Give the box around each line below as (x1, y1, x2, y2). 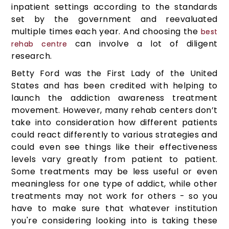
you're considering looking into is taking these (11, 215, 218, 227)
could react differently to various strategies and (11, 129, 218, 141)
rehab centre (11, 39, 67, 50)
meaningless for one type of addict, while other (11, 178, 218, 190)
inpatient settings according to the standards (11, 1, 218, 13)
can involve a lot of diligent (67, 38, 218, 50)
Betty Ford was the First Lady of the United (11, 67, 218, 80)
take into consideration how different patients (11, 117, 218, 129)
